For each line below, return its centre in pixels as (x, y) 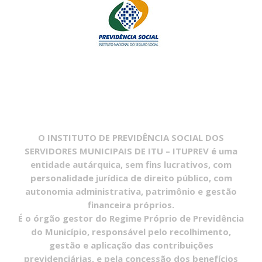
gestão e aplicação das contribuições (131, 245)
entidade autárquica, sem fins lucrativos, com (131, 164)
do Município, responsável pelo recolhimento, (131, 232)
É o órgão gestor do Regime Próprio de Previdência (131, 218)
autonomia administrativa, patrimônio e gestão (131, 191)
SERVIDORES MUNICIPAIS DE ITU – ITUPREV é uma (131, 151)
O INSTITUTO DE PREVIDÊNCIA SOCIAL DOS (131, 137)
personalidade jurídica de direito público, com (131, 178)
